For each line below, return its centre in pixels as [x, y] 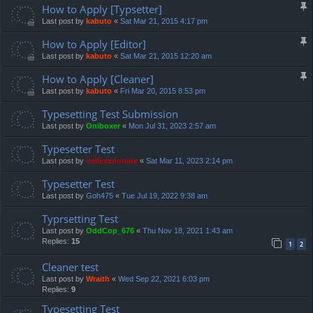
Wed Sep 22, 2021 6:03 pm [164, 279]
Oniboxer [103, 126]
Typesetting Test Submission [110, 114]
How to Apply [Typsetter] [102, 9]
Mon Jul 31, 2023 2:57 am [172, 126]
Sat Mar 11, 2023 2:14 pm [189, 161]
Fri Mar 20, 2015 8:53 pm [163, 91]
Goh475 [100, 196]
